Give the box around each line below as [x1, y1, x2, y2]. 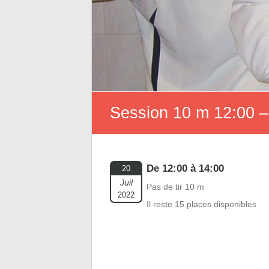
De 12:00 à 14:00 [147, 163, 224, 174]
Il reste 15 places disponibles [147, 199, 256, 209]
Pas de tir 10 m [147, 182, 204, 192]
